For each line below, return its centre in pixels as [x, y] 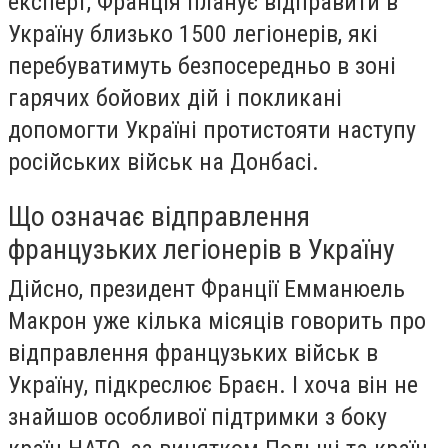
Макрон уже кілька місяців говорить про [217, 320]
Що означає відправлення [159, 216]
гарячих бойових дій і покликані [175, 98]
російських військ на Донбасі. [163, 162]
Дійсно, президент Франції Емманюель [206, 288]
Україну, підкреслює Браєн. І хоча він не [213, 384]
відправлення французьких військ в [193, 352]
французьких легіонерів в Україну [201, 249]
